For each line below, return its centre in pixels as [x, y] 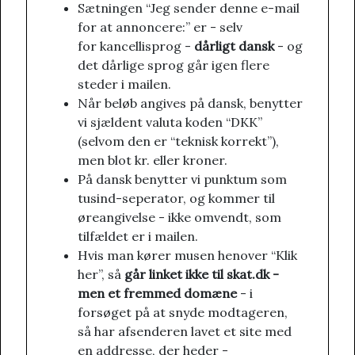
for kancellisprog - [136, 46]
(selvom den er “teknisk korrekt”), [178, 141]
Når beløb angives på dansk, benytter [190, 103]
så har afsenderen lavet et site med [185, 332]
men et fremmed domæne [157, 294]
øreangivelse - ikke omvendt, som [179, 218]
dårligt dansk [234, 46]
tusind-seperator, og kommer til [176, 198]
